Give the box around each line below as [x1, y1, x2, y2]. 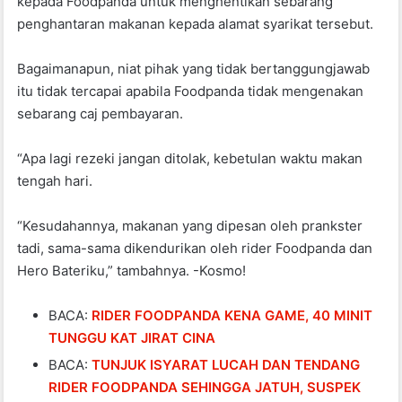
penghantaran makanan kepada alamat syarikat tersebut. [17, 14, 374, 32]
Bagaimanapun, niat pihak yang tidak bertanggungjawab [17, 59, 371, 77]
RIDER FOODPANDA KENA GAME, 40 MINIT [92, 306, 373, 324]
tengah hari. [17, 171, 93, 189]
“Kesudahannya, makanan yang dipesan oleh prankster [17, 216, 363, 234]
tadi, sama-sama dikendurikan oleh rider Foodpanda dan [17, 239, 373, 257]
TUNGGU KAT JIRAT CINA [48, 328, 216, 346]
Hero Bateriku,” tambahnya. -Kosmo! [17, 261, 247, 279]
